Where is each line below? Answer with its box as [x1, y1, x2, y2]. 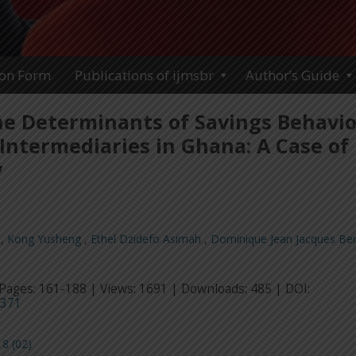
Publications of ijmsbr [75, 66, 214, 85]
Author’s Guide [246, 66, 339, 85]
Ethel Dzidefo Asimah [91, 231, 204, 247]
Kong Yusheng [7, 231, 84, 247]
